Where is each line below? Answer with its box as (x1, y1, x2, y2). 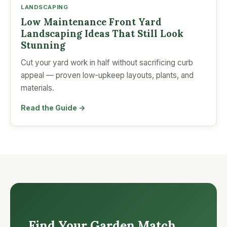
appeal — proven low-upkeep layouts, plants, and (21, 70, 194, 80)
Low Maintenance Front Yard (21, 15, 162, 28)
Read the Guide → (21, 103, 86, 112)
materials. (21, 83, 54, 93)
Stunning (21, 39, 65, 51)
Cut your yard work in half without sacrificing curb (21, 57, 193, 67)
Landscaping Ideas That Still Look (21, 27, 183, 40)
